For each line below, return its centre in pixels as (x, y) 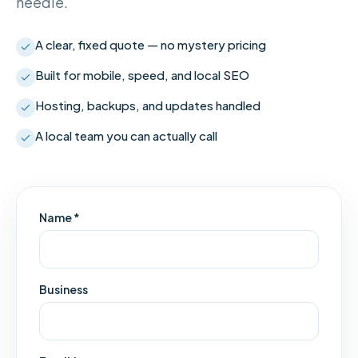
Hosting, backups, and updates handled (148, 105)
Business (64, 289)
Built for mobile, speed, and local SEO (142, 75)
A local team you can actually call (126, 135)
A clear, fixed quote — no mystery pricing (151, 44)
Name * (60, 217)
